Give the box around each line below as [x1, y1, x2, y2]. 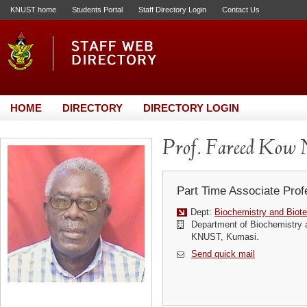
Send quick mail [191, 248, 255, 259]
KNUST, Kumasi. [191, 232, 259, 242]
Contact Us [222, 5, 260, 14]
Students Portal [72, 5, 123, 14]
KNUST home [10, 5, 56, 14]
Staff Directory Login [138, 5, 206, 14]
